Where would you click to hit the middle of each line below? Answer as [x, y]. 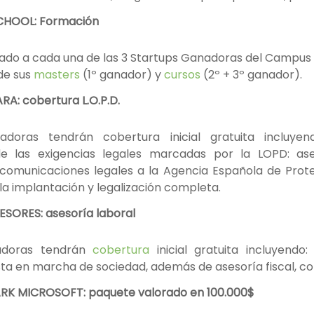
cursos [182, 75]
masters [57, 75]
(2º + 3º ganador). [251, 75]
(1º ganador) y [122, 75]
